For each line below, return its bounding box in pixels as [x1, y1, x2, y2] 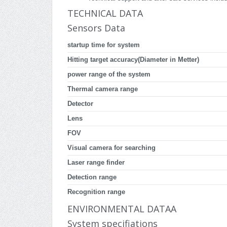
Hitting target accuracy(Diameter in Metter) [67, 56, 199, 64]
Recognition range [67, 188, 125, 196]
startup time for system [67, 42, 140, 49]
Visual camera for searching [67, 144, 156, 152]
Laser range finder [67, 159, 125, 167]
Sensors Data [67, 22, 125, 34]
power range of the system [67, 71, 150, 79]
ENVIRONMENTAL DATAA [67, 203, 176, 215]
